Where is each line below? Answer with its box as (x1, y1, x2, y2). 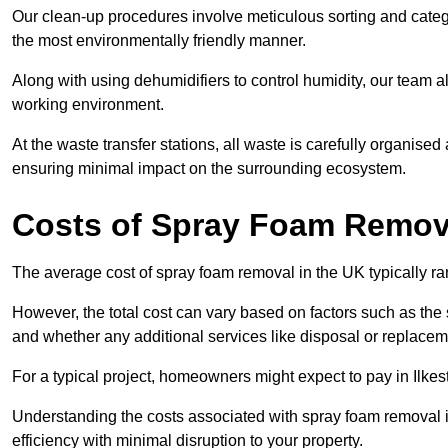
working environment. (12, 96, 164, 114)
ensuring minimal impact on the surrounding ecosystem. (12, 160, 406, 178)
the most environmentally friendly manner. (12, 32, 306, 50)
